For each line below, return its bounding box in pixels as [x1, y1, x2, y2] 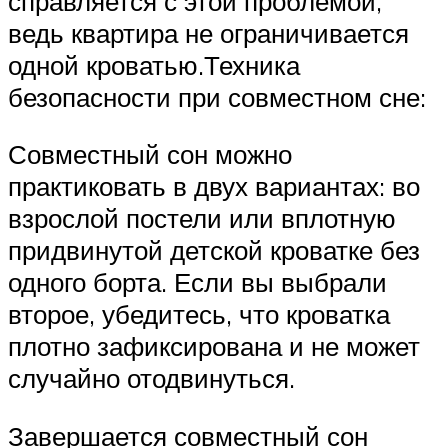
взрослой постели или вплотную [8, 202, 396, 235]
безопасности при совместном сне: [8, 80, 426, 113]
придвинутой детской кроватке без [8, 234, 420, 267]
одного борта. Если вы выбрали [8, 266, 387, 299]
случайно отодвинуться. [8, 362, 295, 395]
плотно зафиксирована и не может [8, 330, 420, 363]
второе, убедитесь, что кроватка [8, 298, 390, 331]
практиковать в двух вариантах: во [8, 170, 420, 203]
